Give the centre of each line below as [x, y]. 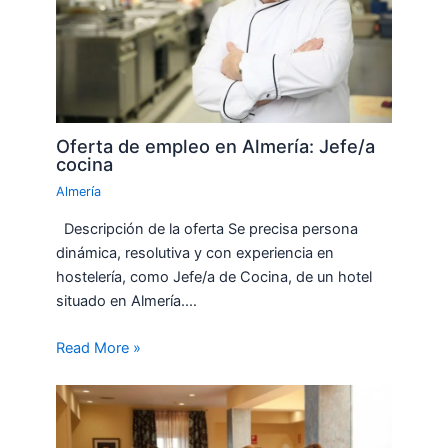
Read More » [99, 348]
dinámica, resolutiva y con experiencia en [195, 252]
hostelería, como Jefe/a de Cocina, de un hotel [214, 276]
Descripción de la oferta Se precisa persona [207, 228]
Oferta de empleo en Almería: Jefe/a [216, 146]
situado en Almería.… [127, 300]
